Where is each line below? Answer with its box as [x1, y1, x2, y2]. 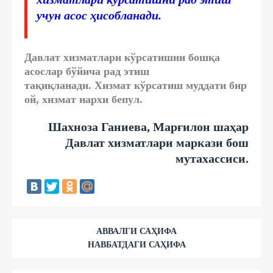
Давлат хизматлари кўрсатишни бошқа [24, 51, 220, 63]
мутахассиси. [175, 151, 249, 165]
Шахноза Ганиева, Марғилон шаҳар [48, 119, 249, 133]
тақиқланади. [24, 79, 94, 91]
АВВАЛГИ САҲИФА [96, 226, 177, 236]
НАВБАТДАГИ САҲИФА [87, 239, 186, 249]
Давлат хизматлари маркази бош [65, 135, 249, 149]
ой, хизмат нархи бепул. [24, 93, 143, 105]
